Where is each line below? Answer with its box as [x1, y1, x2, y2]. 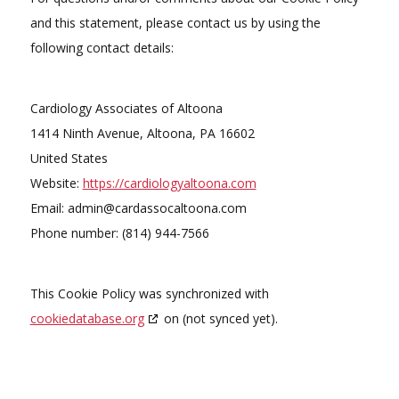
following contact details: [29, 38, 174, 56]
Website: [29, 174, 83, 191]
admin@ [67, 199, 115, 216]
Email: [29, 199, 68, 216]
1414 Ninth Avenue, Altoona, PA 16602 [29, 124, 255, 142]
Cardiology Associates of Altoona [29, 99, 223, 117]
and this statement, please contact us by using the [29, 13, 321, 31]
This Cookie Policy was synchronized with [29, 284, 269, 302]
